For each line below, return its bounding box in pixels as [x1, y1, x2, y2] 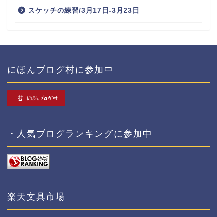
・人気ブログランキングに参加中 [7, 127, 153, 139]
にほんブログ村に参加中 [7, 63, 114, 75]
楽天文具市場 [7, 190, 65, 201]
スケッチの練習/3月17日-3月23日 [28, 6, 139, 14]
